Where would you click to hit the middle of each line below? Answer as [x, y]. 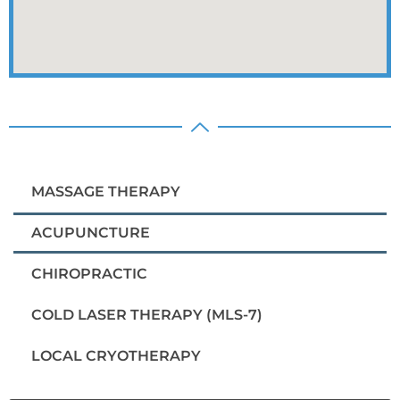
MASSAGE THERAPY [106, 192]
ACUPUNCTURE [91, 233]
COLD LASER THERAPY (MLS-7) [147, 315]
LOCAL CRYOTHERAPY [116, 356]
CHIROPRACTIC [89, 274]
